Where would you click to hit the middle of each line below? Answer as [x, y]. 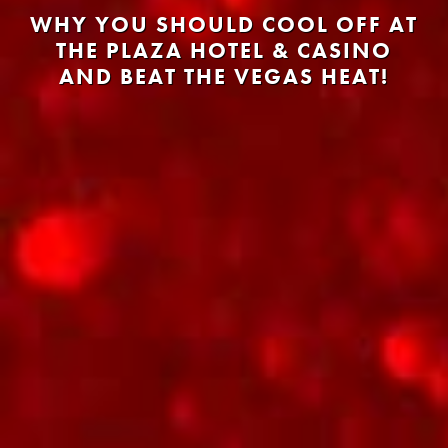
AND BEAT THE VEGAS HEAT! [224, 77]
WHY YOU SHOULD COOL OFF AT [224, 25]
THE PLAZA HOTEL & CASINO [224, 51]
